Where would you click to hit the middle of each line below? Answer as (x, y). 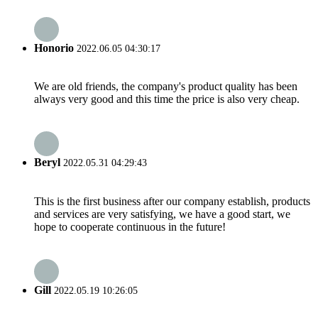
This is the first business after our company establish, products (172, 201)
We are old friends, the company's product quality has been (166, 86)
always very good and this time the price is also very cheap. (167, 99)
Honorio (54, 48)
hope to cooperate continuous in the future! (130, 226)
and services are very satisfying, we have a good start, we (162, 214)
